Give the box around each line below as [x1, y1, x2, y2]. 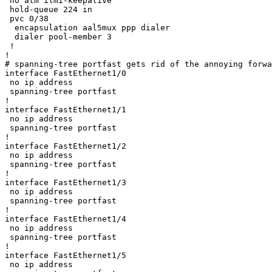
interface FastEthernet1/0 [5, 68, 126, 78]
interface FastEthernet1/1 [5, 104, 126, 114]
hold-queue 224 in [5, 4, 92, 14]
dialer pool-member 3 [5, 32, 112, 41]
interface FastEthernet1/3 [5, 177, 126, 187]
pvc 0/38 [5, 13, 53, 23]
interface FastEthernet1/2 [5, 141, 126, 151]
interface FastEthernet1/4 [5, 214, 126, 223]
